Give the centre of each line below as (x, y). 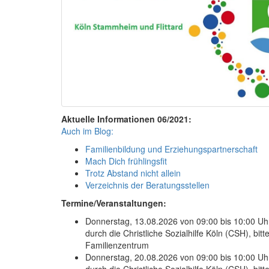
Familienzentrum (117, 245)
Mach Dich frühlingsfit (126, 161)
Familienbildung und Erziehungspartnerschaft (171, 149)
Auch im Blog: (87, 131)
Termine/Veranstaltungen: (114, 203)
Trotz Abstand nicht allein (133, 173)
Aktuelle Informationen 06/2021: (126, 119)
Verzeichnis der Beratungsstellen (147, 185)
